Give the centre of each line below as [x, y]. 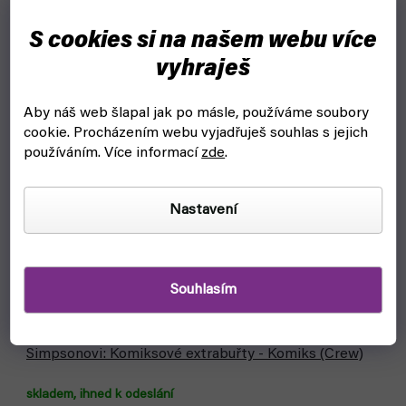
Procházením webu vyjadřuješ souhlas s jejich [221, 134]
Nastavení [203, 211]
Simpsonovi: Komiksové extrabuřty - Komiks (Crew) [195, 354]
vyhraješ [203, 69]
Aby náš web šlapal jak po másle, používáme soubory [197, 114]
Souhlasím [203, 290]
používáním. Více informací [113, 154]
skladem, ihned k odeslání [100, 395]
